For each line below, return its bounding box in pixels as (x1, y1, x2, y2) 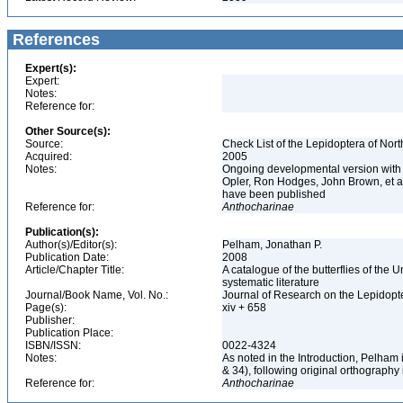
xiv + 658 (222, 301, 269, 314)
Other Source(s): (25, 125, 111, 138)
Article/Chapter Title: (25, 264, 124, 276)
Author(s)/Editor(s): (25, 238, 117, 251)
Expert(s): (25, 62, 76, 75)
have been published (222, 188, 328, 201)
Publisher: (25, 314, 75, 327)
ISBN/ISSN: (25, 339, 81, 352)
